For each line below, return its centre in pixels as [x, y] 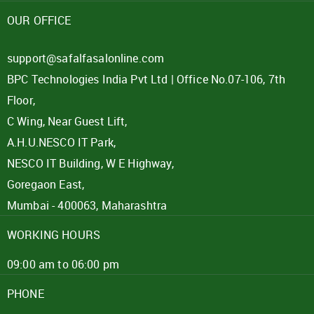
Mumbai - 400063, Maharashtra [87, 205]
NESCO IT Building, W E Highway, [91, 163]
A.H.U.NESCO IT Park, [61, 142]
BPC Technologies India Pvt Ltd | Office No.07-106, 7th [146, 79]
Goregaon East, [46, 184]
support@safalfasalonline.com [86, 58]
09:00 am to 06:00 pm [63, 264]
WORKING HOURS [54, 235]
